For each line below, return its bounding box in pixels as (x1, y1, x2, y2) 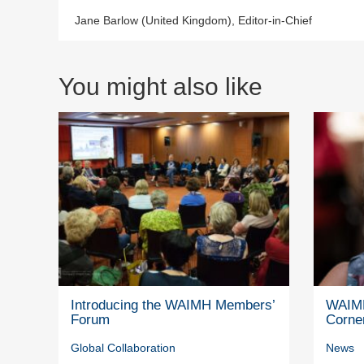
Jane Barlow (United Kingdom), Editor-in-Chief (75, 14, 312, 28)
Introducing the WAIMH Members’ (71, 297, 275, 313)
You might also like (58, 73, 262, 101)
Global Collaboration (71, 340, 175, 354)
